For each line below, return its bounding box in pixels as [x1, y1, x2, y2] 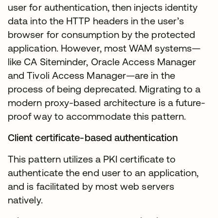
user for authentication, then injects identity [8, 1, 198, 13]
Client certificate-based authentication [8, 132, 178, 144]
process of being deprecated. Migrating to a [8, 83, 201, 95]
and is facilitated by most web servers [8, 181, 175, 192]
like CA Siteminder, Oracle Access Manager [8, 56, 197, 68]
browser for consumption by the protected [8, 29, 196, 40]
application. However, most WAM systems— [8, 42, 201, 54]
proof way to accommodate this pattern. [8, 110, 186, 122]
